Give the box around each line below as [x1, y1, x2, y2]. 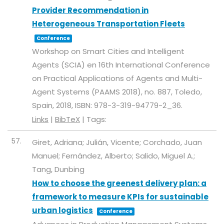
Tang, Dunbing [32, 164, 84, 174]
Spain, [32, 100, 56, 110]
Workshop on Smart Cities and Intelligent [32, 46, 184, 56]
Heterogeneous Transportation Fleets [32, 18, 185, 29]
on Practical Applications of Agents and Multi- [32, 73, 202, 83]
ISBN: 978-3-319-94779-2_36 [75, 100, 181, 110]
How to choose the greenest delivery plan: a [32, 178, 206, 188]
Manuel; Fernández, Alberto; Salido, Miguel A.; [32, 150, 195, 161]
